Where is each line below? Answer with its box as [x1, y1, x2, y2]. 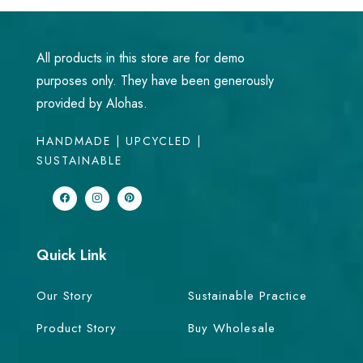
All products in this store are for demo [36, 48, 245, 67]
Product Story [36, 318, 117, 337]
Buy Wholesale [188, 318, 275, 337]
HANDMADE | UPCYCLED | [36, 132, 202, 149]
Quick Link [36, 244, 107, 266]
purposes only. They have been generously [36, 70, 274, 90]
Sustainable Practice [188, 286, 307, 305]
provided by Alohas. [36, 93, 147, 113]
